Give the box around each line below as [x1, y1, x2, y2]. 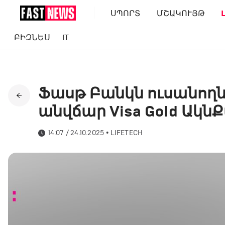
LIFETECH [110, 129, 143, 137]
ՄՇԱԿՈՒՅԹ [156, 8, 205, 18]
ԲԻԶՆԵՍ [14, 33, 50, 42]
